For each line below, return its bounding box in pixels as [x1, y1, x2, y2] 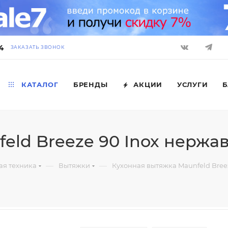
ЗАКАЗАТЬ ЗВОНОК [10, 44, 65, 50]
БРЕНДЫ [73, 80, 108, 89]
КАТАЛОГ [19, 80, 59, 89]
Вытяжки [59, 161, 90, 169]
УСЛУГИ [177, 80, 208, 89]
